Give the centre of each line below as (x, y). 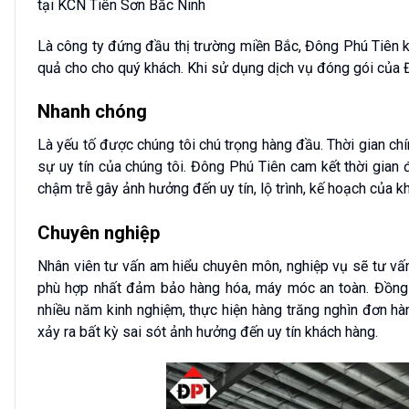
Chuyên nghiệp (99, 233)
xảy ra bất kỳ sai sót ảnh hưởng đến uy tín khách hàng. (208, 332)
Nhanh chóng (92, 112)
